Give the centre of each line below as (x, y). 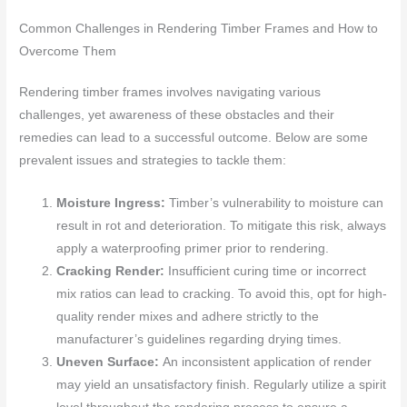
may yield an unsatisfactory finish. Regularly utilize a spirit (222, 385)
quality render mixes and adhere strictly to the (188, 317)
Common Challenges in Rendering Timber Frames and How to (199, 29)
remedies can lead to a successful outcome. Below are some (194, 138)
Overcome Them (68, 52)
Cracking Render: (113, 272)
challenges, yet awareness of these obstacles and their (177, 115)
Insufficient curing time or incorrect (268, 272)
